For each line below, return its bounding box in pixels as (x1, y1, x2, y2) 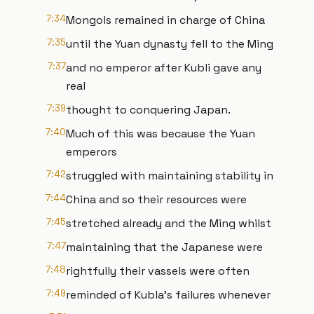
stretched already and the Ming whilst (66, 216, 271, 231)
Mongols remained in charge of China (66, 13, 265, 27)
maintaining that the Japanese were (66, 240, 263, 254)
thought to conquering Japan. (66, 102, 231, 117)
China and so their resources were (66, 192, 247, 207)
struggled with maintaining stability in (66, 168, 273, 183)
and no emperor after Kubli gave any (66, 60, 261, 75)
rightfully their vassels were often (66, 264, 250, 278)
